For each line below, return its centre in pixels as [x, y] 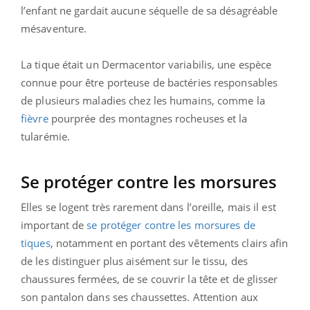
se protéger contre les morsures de [171, 225]
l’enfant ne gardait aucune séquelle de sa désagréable [149, 10]
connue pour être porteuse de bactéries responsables [149, 82]
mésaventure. [54, 28]
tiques [36, 243]
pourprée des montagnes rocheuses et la [148, 118]
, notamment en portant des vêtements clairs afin [169, 243]
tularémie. [45, 136]
